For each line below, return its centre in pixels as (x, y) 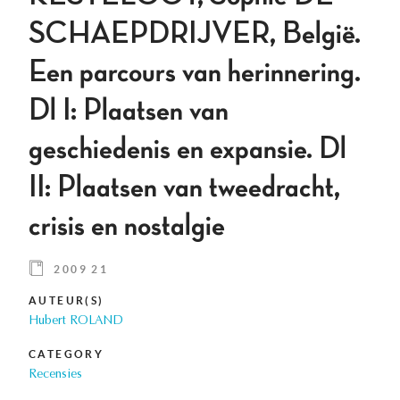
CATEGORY (67, 354)
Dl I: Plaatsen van (129, 111)
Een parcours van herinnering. (195, 73)
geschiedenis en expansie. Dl (187, 150)
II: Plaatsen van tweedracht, (184, 188)
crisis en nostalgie (127, 226)
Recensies (55, 375)
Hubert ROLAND (76, 322)
